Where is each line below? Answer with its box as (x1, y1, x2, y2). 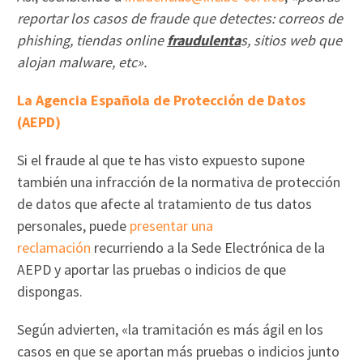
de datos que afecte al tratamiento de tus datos (17, 194, 313, 213)
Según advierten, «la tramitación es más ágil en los (17, 319, 324, 339)
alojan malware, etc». (17, 52, 147, 71)
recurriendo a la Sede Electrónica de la (91, 237, 326, 257)
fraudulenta (167, 30, 241, 49)
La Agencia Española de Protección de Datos (17, 90, 306, 109)
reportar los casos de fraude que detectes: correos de (17, 8, 344, 28)
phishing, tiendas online (17, 30, 168, 49)
